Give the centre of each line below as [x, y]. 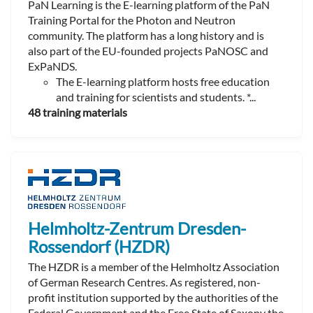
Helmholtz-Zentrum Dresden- [137, 228]
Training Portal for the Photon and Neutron [132, 20]
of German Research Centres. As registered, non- [144, 282]
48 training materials [78, 112]
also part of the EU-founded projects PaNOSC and [148, 50]
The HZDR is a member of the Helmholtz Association [154, 266]
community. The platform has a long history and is [146, 35]
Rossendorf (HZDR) [99, 246]
